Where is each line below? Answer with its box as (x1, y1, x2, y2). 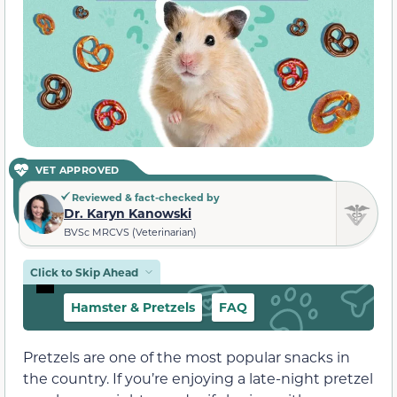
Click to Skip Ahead (30, 264, 138, 279)
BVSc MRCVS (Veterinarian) (64, 226, 197, 239)
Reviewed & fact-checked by (69, 191, 220, 205)
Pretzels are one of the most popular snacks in (23, 346, 350, 366)
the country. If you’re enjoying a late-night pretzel (23, 368, 373, 387)
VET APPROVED (35, 163, 120, 177)
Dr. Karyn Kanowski (64, 205, 191, 222)
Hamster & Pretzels (71, 298, 195, 315)
